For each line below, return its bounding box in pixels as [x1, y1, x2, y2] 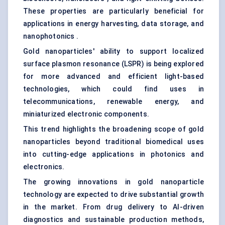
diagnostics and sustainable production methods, [23, 215, 204, 224]
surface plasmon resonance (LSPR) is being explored [23, 60, 204, 68]
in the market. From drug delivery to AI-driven [23, 203, 204, 211]
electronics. [23, 163, 65, 171]
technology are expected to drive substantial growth [23, 190, 204, 199]
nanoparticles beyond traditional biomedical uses [23, 138, 204, 146]
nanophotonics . [23, 32, 78, 41]
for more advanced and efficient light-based [23, 72, 204, 81]
